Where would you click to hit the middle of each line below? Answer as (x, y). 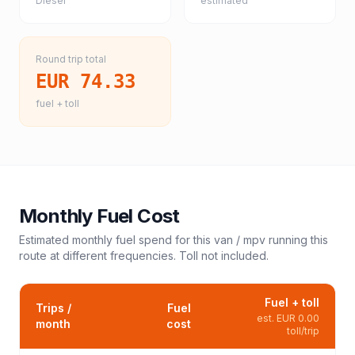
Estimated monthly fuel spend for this (116, 240)
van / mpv (240, 240)
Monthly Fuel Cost (99, 216)
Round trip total (71, 59)
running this (297, 240)
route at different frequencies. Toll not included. (144, 256)
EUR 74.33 (86, 82)
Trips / (53, 308)
